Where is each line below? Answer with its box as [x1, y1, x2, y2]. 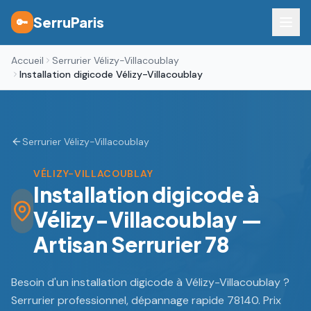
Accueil [11, 54, 44, 67]
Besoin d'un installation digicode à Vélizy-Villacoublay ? [11, 275, 289, 289]
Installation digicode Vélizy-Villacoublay [19, 68, 203, 81]
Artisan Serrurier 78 [33, 231, 229, 258]
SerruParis [33, 13, 104, 31]
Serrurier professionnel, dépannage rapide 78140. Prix [11, 293, 281, 308]
